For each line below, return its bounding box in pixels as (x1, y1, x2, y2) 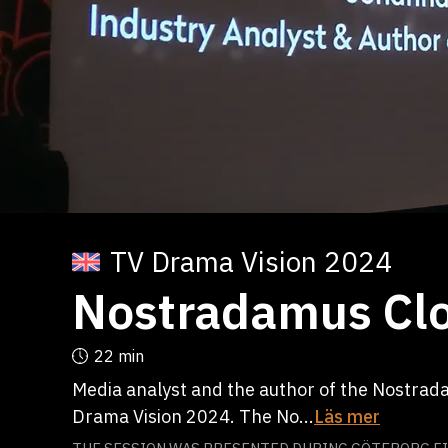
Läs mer (314, 405, 380, 428)
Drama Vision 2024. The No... (72, 405, 314, 428)
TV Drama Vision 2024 (110, 243, 392, 280)
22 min (94, 346, 144, 366)
